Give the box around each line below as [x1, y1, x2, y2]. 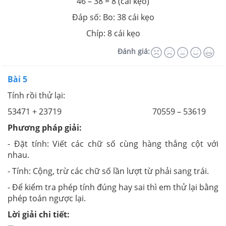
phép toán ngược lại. [8, 192, 86, 204]
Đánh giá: [118, 46, 150, 56]
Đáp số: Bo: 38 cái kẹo [72, 11, 154, 23]
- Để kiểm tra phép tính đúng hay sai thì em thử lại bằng [8, 181, 218, 193]
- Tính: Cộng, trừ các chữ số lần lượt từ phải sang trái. [8, 165, 209, 177]
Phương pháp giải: [8, 122, 82, 133]
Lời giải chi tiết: [8, 208, 70, 220]
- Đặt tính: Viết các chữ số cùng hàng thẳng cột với [8, 138, 218, 149]
